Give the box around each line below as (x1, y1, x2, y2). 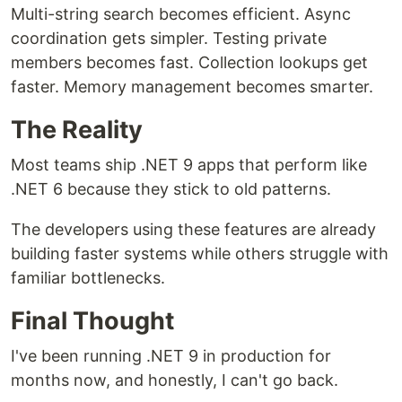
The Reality (11, 115, 143, 144)
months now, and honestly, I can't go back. (11, 371, 338, 389)
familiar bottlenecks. (11, 268, 165, 287)
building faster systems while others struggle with (11, 244, 389, 263)
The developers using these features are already (11, 220, 376, 239)
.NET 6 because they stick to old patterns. (11, 179, 331, 198)
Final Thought (11, 306, 174, 336)
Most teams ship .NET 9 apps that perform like (11, 155, 367, 174)
